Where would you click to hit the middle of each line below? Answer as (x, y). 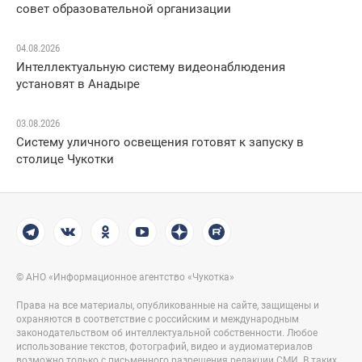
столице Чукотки (65, 160)
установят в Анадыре (78, 84)
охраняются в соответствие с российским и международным (158, 320)
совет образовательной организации (124, 9)
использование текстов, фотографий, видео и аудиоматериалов (164, 347)
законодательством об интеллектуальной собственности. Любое (167, 333)
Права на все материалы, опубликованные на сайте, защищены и (168, 306)
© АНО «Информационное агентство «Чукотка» (125, 278)
